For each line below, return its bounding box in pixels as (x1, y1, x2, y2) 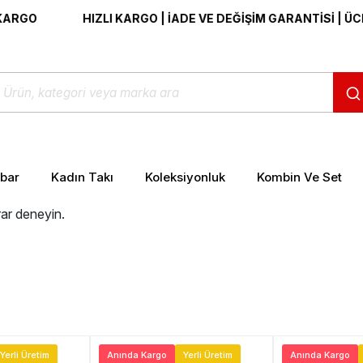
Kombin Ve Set (256, 169, 342, 185)
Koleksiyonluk (144, 169, 225, 185)
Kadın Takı (50, 169, 113, 185)
